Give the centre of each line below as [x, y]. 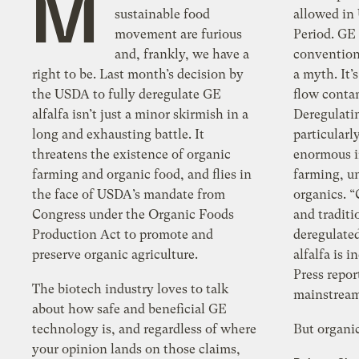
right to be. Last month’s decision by [138, 75]
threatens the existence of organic [132, 155]
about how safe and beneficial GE [130, 309]
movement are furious [179, 34]
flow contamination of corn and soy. [308, 95]
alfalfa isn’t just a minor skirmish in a [141, 115]
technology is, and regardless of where [145, 329]
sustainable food [163, 14]
